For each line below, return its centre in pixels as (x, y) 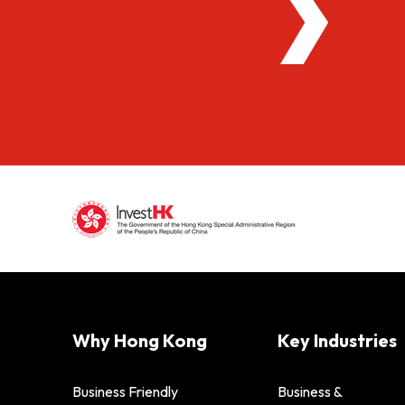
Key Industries (337, 340)
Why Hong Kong (140, 340)
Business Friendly (125, 391)
